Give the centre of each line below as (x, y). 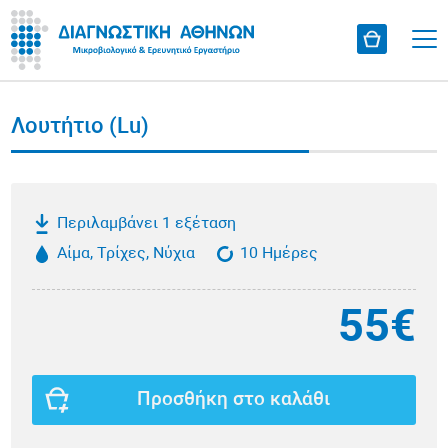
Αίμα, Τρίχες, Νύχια (126, 254)
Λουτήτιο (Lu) (80, 127)
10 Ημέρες (279, 254)
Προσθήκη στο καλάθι (234, 400)
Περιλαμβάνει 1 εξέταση (147, 224)
